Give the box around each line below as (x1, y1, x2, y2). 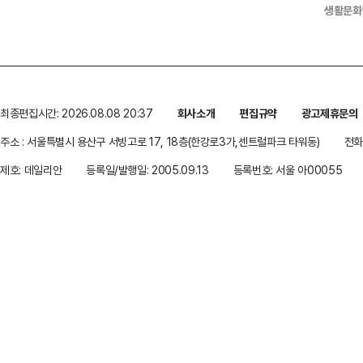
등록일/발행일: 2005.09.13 (86, 162, 209, 177)
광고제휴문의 (301, 105, 358, 121)
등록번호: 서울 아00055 (233, 162, 343, 177)
